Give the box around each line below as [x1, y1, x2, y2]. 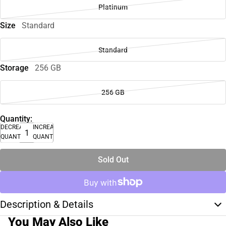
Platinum [98, 3, 128, 11]
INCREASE [33, 124, 61, 131]
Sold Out [97, 155, 129, 165]
